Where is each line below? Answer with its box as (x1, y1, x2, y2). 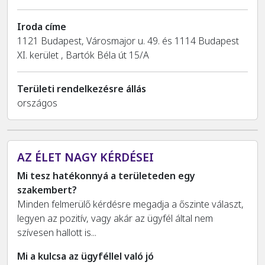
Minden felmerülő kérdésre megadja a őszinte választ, (17, 198, 244, 211)
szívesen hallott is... (17, 226, 96, 240)
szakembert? (17, 183, 77, 197)
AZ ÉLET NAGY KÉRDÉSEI (17, 149, 154, 166)
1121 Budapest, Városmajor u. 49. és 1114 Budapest (17, 34, 239, 48)
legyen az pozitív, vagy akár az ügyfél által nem (17, 212, 213, 225)
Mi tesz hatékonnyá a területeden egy (17, 169, 195, 183)
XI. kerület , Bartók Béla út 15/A (17, 49, 149, 62)
